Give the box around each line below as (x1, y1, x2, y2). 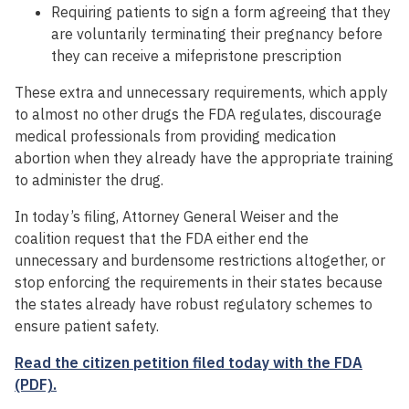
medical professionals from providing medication (15, 127, 336, 146)
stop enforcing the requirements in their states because (15, 273, 383, 292)
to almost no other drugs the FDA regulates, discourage (15, 105, 382, 124)
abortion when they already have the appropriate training (15, 149, 393, 168)
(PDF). (15, 375, 57, 394)
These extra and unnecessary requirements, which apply (15, 83, 388, 102)
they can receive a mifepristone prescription (51, 47, 341, 66)
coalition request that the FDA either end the (15, 229, 309, 248)
